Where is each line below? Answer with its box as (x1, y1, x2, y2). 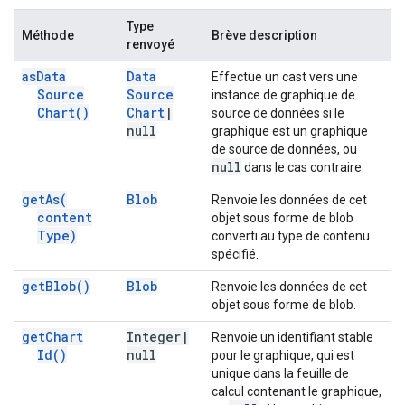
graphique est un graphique (212, 124, 368, 138)
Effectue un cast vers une (212, 70, 358, 84)
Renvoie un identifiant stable (212, 330, 373, 344)
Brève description (212, 28, 317, 42)
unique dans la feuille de (212, 366, 349, 381)
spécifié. (212, 247, 259, 261)
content (37, 209, 92, 226)
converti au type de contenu (212, 229, 370, 243)
